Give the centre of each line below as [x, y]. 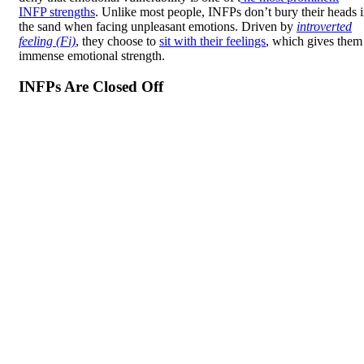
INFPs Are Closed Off [91, 87]
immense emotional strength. [92, 55]
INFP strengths [57, 11]
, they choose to [117, 41]
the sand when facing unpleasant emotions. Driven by [158, 26]
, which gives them [314, 41]
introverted [324, 26]
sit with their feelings [212, 41]
